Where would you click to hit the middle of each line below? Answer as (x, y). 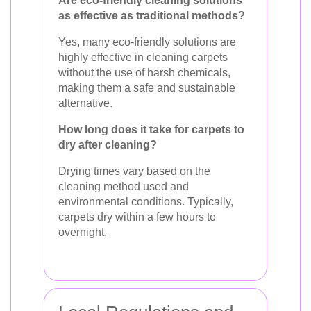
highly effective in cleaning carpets (143, 57)
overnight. (83, 232)
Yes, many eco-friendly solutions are (147, 42)
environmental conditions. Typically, (146, 201)
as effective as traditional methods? (152, 15)
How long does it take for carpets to (151, 129)
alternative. (85, 103)
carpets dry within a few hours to (137, 217)
